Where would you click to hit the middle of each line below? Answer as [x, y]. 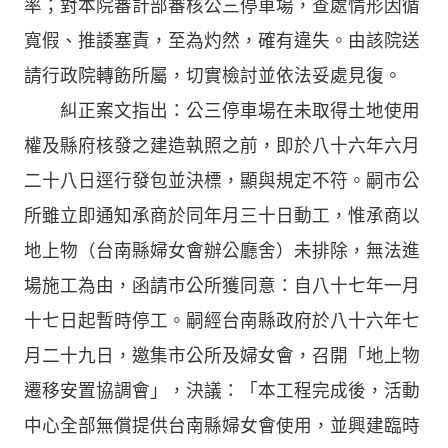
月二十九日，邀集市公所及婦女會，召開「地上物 [222, 355]
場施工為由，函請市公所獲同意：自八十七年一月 [222, 285]
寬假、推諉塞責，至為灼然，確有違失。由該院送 [222, 40]
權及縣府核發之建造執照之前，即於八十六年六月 [222, 145]
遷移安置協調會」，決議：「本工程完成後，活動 [222, 390]
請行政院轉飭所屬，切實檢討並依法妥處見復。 [213, 75]
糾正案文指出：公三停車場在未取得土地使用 [222, 110]
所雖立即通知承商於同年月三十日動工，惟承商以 [222, 215]
